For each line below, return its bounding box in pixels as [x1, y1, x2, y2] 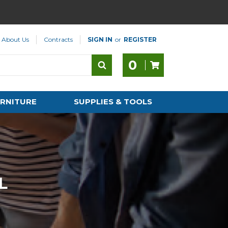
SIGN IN [88, 36, 113, 43]
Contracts [44, 36, 73, 43]
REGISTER [124, 36, 157, 43]
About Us [2, 36, 30, 43]
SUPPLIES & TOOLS [74, 97, 153, 106]
